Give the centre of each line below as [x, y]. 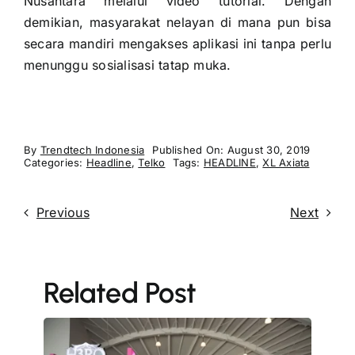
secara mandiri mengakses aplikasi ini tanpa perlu [177, 43]
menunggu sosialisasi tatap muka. [127, 65]
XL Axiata [286, 162]
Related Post [120, 292]
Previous [63, 212]
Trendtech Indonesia [92, 149]
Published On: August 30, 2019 [231, 149]
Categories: [55, 162]
